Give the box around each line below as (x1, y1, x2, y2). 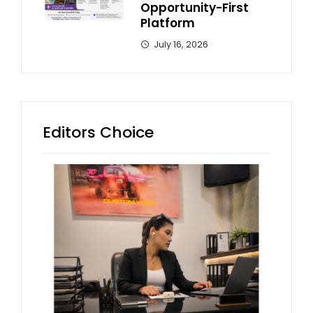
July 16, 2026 (154, 38, 208, 50)
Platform (140, 14, 195, 31)
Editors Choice (43, 121, 154, 143)
